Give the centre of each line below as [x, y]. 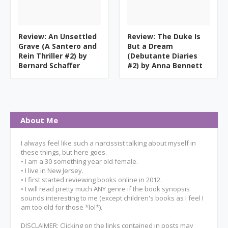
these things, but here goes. [64, 152]
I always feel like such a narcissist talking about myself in [108, 143]
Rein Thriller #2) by [53, 56]
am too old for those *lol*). [62, 207]
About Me [39, 120]
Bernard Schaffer [49, 65]
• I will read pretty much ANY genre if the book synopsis [105, 189]
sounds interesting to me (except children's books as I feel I [112, 198]
